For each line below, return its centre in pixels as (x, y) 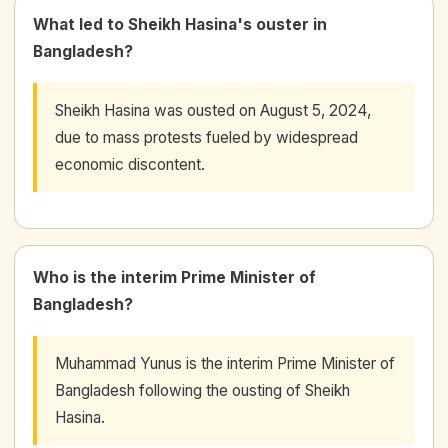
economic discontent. (130, 164)
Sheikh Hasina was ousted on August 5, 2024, (213, 110)
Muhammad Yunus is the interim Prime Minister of (225, 363)
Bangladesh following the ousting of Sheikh (202, 390)
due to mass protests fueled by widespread (206, 137)
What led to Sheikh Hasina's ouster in (180, 24)
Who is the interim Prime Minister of (174, 277)
